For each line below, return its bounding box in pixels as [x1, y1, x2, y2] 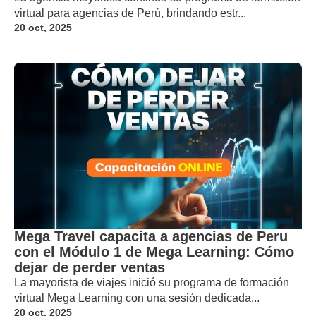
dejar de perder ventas [14, 259, 165, 275]
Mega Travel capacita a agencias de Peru [14, 228, 288, 244]
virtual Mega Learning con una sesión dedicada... [14, 291, 260, 304]
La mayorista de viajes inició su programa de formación [14, 276, 289, 288]
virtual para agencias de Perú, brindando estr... [14, 6, 246, 19]
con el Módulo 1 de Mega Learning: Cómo [14, 243, 294, 260]
